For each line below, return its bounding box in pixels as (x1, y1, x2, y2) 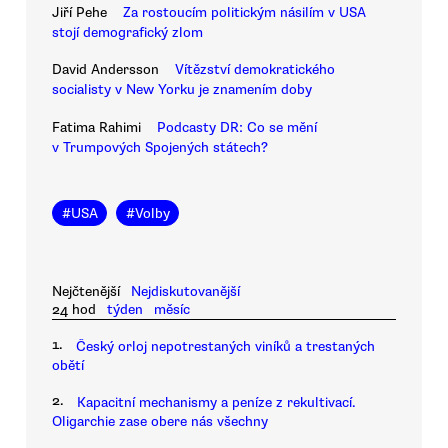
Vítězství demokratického (175, 61, 335, 79)
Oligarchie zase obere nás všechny (52, 412, 268, 430)
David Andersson (52, 61, 159, 79)
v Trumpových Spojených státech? (52, 138, 268, 156)
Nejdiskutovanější (131, 283, 241, 301)
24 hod (52, 301, 96, 319)
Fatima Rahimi (52, 118, 141, 136)
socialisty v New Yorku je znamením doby (52, 81, 312, 99)
